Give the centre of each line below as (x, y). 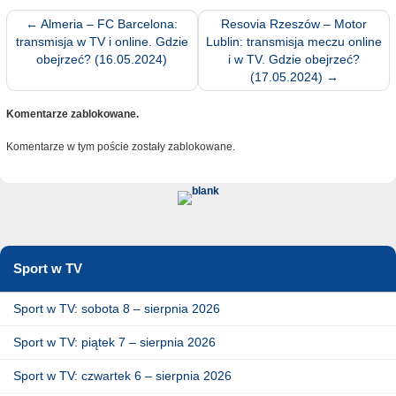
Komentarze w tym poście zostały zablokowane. (120, 147)
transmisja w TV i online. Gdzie (102, 42)
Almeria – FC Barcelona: (108, 24)
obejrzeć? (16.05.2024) (102, 60)
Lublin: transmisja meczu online (294, 42)
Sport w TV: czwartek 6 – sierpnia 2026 (122, 375)
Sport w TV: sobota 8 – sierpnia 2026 (117, 308)
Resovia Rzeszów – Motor (294, 24)
